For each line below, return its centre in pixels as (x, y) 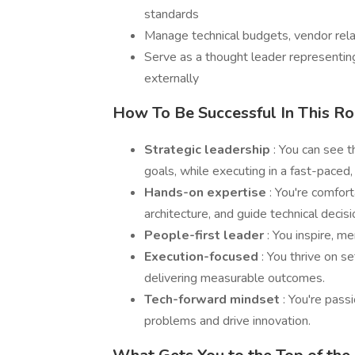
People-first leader (206, 235)
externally (172, 78)
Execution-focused (203, 257)
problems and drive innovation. (227, 321)
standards (172, 14)
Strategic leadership (209, 150)
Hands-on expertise (207, 193)
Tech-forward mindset (214, 300)
